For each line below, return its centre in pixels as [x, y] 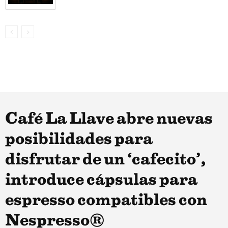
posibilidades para [79, 139]
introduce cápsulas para [101, 180]
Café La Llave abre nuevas [109, 119]
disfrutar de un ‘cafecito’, [106, 160]
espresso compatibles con [106, 201]
